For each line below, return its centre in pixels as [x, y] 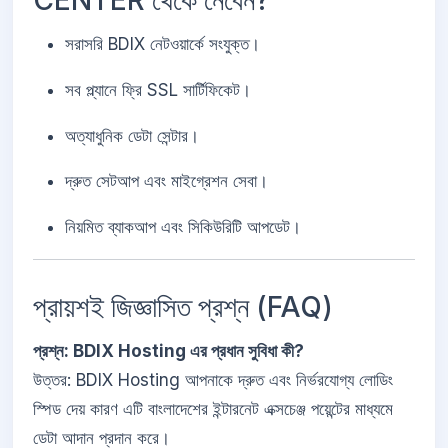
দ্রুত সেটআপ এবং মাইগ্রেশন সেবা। [166, 181]
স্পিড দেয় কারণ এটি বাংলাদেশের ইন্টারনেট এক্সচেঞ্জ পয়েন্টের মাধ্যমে [213, 408]
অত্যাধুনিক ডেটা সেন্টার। [132, 135]
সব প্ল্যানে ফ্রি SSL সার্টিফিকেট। [158, 89]
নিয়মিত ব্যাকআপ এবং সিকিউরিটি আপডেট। [183, 227]
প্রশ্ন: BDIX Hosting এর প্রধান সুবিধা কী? [168, 350]
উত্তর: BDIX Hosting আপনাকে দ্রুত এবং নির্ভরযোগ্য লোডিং [213, 379]
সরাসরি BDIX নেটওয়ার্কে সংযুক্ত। [162, 44]
